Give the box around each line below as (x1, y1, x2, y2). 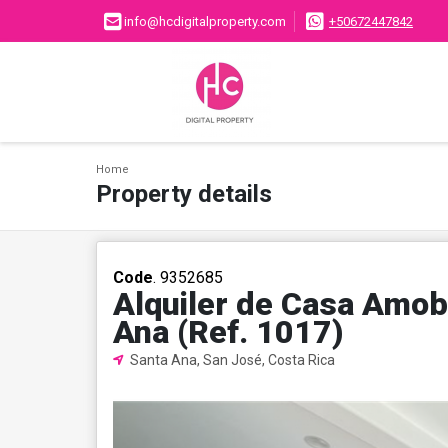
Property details (96, 180, 272, 208)
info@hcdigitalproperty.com (124, 14, 286, 30)
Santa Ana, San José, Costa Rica (127, 352, 335, 368)
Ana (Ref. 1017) (113, 313, 344, 351)
